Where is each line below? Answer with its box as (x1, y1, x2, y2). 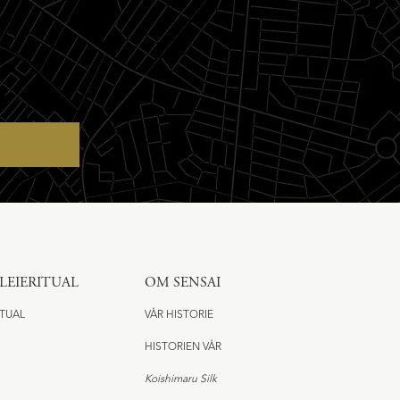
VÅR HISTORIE (144, 310, 213, 321)
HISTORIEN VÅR (144, 342, 221, 354)
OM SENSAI (144, 273, 221, 293)
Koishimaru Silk (144, 374, 217, 386)
